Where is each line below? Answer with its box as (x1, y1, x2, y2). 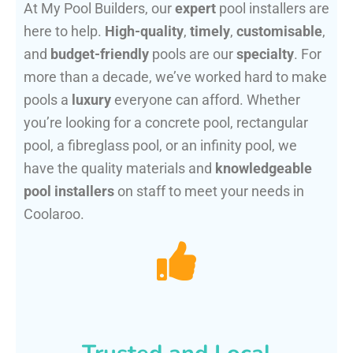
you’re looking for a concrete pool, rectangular (24, 114, 308, 132)
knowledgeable (215, 160, 312, 177)
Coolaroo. (24, 206, 84, 223)
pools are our (149, 46, 236, 63)
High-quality (105, 23, 184, 40)
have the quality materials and (24, 160, 215, 177)
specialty (236, 46, 294, 63)
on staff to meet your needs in (114, 183, 304, 200)
